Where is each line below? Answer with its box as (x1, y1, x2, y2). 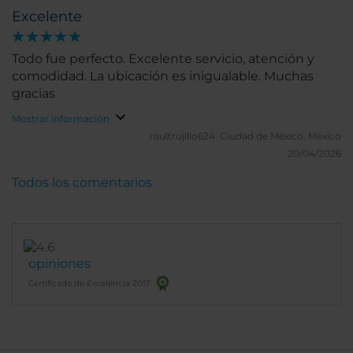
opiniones (28, 256, 91, 272)
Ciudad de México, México (220, 130, 341, 143)
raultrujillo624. (150, 130, 220, 143)
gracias (12, 86, 55, 102)
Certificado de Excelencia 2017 (28, 278, 150, 289)
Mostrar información (12, 113, 110, 125)
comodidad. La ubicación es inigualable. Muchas (12, 69, 314, 84)
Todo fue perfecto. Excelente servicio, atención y (12, 51, 314, 67)
